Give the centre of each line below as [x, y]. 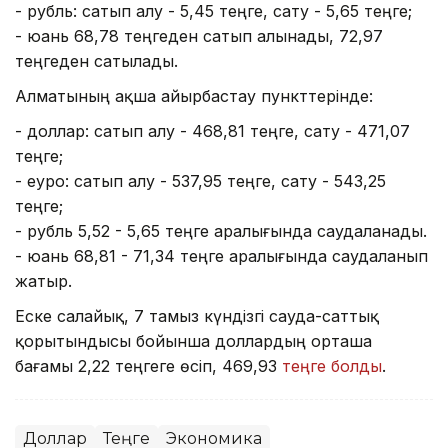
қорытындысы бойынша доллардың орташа [193, 340]
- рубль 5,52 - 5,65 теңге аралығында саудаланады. [221, 230]
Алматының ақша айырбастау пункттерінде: [194, 95]
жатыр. [43, 280]
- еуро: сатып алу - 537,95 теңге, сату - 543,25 [200, 180]
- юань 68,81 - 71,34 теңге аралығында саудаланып [221, 255]
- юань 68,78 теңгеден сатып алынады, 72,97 [199, 35]
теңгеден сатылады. [96, 60]
